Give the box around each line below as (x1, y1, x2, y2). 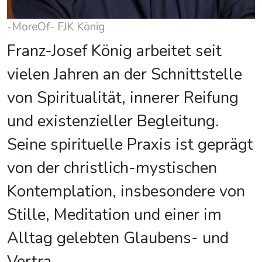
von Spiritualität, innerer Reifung (7, 87, 239, 109)
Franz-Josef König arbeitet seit (7, 40, 222, 62)
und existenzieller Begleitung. (7, 111, 219, 132)
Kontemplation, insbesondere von (7, 181, 245, 202)
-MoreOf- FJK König (7, 19, 105, 35)
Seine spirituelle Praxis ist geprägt (7, 134, 253, 156)
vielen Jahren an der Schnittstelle (7, 64, 242, 85)
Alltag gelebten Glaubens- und (7, 227, 229, 249)
